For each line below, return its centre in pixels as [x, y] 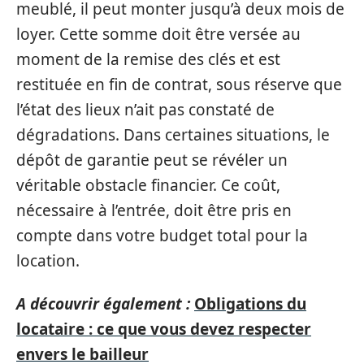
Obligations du [250, 304]
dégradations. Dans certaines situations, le [173, 134]
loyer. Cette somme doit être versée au [158, 34]
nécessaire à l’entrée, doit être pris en [154, 210]
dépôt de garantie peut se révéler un [152, 160]
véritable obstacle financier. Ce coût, [148, 185]
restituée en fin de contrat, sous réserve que [179, 84]
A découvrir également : [103, 304]
